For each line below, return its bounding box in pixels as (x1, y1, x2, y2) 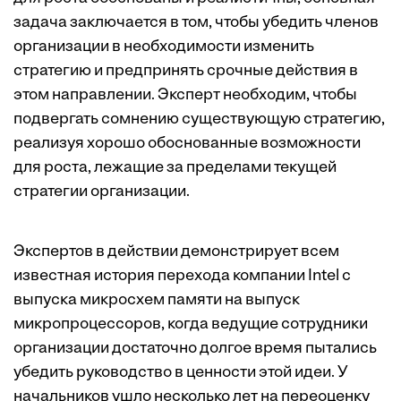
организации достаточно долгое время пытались (13, 340, 377, 358)
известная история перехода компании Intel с (13, 268, 351, 286)
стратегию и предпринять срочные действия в (13, 63, 358, 81)
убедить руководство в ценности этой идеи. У (13, 364, 348, 382)
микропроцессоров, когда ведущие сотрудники (13, 316, 368, 334)
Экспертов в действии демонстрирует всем (13, 243, 339, 261)
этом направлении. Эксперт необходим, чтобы (13, 87, 357, 105)
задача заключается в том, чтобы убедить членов (13, 14, 379, 32)
